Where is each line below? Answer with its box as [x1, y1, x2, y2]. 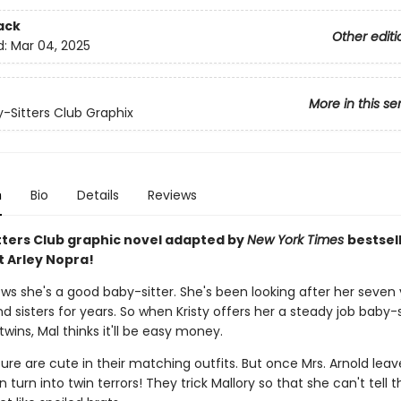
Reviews [147, 186, 197, 204]
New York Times [246, 231, 347, 249]
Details [76, 186, 119, 204]
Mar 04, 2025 [10, 37, 90, 55]
